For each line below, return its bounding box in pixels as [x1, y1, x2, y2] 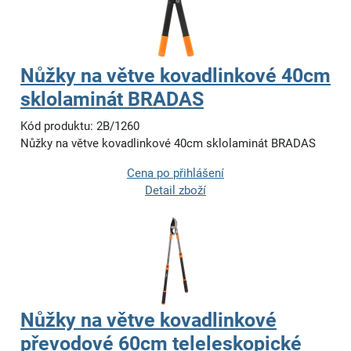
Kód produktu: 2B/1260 [20, 119, 139, 134]
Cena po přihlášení [127, 166, 224, 181]
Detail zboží [145, 183, 206, 198]
